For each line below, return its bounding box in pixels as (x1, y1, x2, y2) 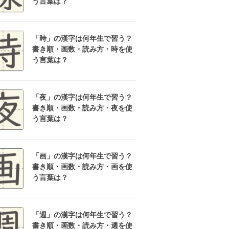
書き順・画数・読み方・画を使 (32, 163, 132, 171)
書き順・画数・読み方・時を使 (32, 45, 132, 53)
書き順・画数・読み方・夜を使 (32, 104, 132, 112)
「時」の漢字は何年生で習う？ (32, 34, 132, 42)
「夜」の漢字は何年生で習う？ (32, 93, 132, 101)
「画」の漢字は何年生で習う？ (32, 152, 132, 160)
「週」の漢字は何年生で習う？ (32, 211, 132, 219)
